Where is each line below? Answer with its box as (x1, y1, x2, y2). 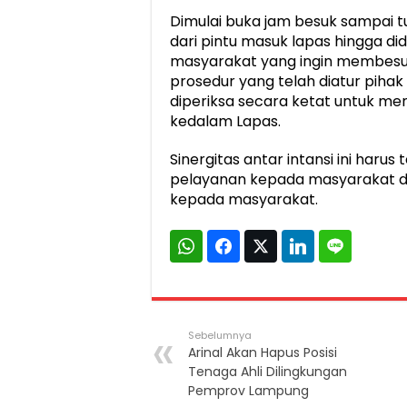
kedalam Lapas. (170, 110, 281, 132)
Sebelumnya (188, 327, 252, 342)
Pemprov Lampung (188, 381, 309, 400)
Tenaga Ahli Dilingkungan (188, 362, 347, 381)
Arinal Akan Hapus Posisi (188, 342, 337, 362)
